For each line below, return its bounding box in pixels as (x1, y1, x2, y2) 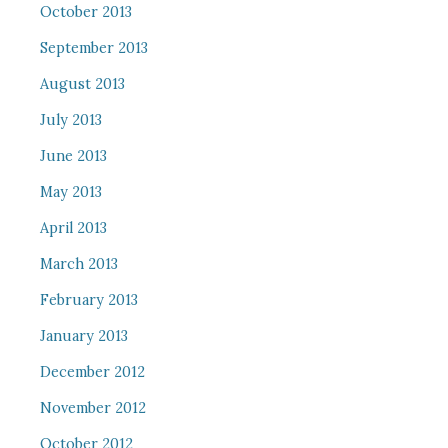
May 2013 (39, 183, 102, 201)
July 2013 (39, 111, 102, 129)
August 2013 (39, 75, 125, 93)
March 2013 (39, 255, 118, 273)
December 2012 (39, 363, 145, 381)
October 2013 (39, 3, 132, 21)
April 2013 (39, 219, 107, 237)
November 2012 (39, 399, 146, 417)
